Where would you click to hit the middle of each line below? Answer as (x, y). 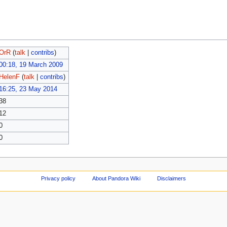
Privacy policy (59, 178)
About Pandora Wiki (116, 178)
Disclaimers (171, 178)
